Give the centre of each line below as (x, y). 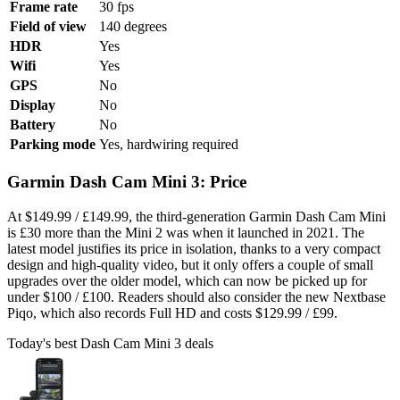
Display (33, 105)
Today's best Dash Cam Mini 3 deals (110, 343)
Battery (33, 125)
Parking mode (53, 145)
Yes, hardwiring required (169, 145)
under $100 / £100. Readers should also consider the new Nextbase (196, 296)
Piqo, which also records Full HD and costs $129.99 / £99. (172, 312)
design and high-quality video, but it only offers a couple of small (190, 264)
